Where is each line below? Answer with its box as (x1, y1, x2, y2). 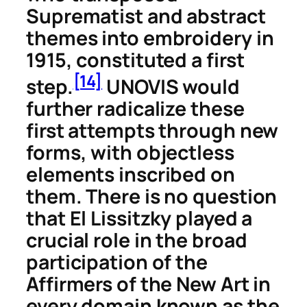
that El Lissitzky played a (26, 204, 253, 232)
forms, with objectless (26, 138, 234, 166)
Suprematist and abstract (26, 3, 266, 30)
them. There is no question (26, 182, 278, 210)
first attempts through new (26, 116, 279, 144)
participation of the (26, 248, 208, 275)
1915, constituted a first (26, 47, 245, 74)
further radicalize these (26, 95, 245, 122)
